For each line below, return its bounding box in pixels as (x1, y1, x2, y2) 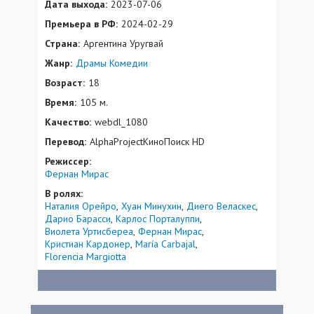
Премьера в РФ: (45, 17, 118, 30)
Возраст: (45, 76, 85, 89)
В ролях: (45, 186, 83, 200)
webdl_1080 (95, 115, 148, 128)
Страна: (45, 36, 80, 50)
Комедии (109, 56, 148, 69)
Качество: (45, 115, 91, 128)
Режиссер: (45, 154, 91, 168)
